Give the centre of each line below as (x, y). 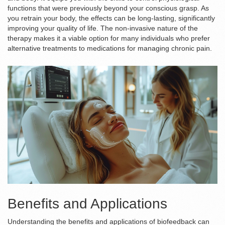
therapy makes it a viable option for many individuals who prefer (109, 38)
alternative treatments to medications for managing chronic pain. (110, 48)
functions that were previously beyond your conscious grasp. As (108, 8)
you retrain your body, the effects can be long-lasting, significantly (111, 18)
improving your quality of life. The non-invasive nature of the (103, 28)
